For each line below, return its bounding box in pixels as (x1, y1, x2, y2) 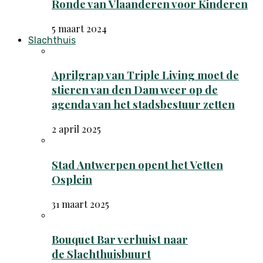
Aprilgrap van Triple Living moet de (52, 68, 239, 83)
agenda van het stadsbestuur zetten (52, 97, 235, 112)
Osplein (52, 171, 92, 187)
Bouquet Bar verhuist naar (52, 232, 188, 247)
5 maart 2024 (52, 22, 107, 35)
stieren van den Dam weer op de (52, 82, 218, 97)
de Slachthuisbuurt (52, 247, 151, 262)
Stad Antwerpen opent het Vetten (52, 157, 223, 172)
